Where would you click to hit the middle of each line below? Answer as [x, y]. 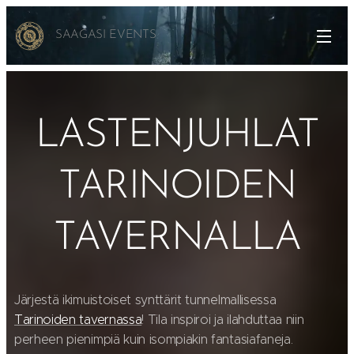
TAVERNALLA [177, 239]
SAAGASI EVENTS [106, 35]
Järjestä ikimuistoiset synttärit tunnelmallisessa [145, 300]
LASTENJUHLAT [177, 136]
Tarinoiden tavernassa [78, 320]
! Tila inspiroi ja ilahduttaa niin [223, 320]
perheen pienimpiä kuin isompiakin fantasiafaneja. [154, 339]
